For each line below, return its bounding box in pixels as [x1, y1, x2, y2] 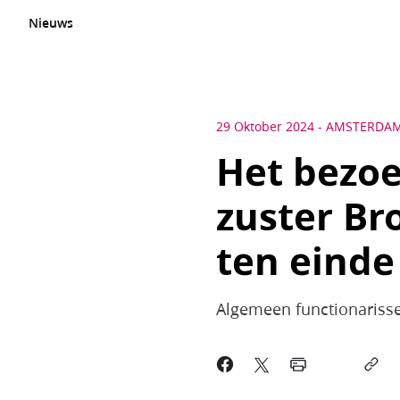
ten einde [215, 235, 395, 287]
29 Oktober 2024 [215, 118, 314, 136]
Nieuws [29, 14, 73, 32]
